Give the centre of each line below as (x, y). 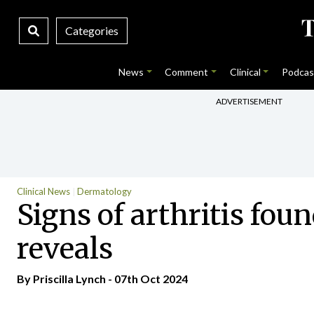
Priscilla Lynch (69, 279)
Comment (187, 72)
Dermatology (104, 191)
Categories (91, 30)
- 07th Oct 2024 (147, 279)
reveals (65, 248)
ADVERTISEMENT (249, 101)
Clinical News (43, 191)
